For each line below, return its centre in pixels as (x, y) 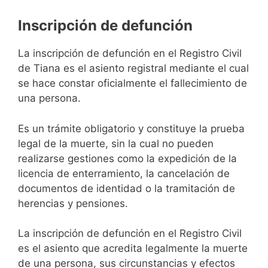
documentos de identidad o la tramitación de (127, 188)
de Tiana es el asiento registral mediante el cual (133, 68)
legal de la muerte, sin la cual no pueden (116, 143)
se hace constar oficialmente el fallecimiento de (133, 83)
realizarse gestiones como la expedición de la (127, 158)
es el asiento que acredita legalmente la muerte (133, 249)
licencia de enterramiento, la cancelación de (124, 173)
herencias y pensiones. (73, 203)
